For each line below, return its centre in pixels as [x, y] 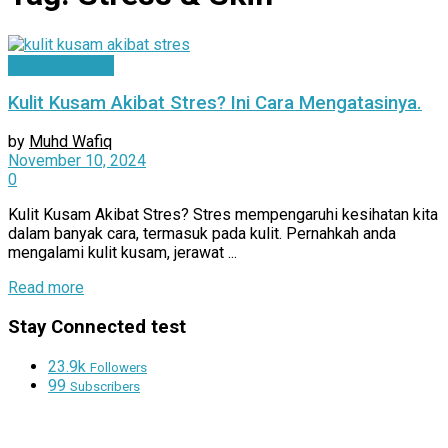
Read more [46, 288]
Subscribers [105, 386]
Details [108, 287]
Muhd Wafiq [70, 142]
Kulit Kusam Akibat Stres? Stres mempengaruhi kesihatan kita [223, 215]
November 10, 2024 [77, 161]
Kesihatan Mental [61, 65]
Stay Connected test [97, 327]
